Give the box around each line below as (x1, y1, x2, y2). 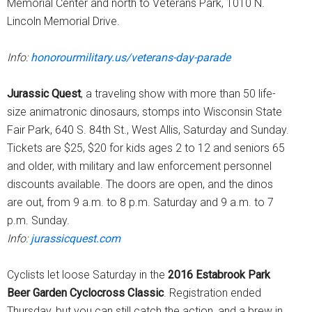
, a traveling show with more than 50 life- (81, 86, 276, 100)
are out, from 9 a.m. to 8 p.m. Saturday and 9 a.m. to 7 (7, 195, 274, 209)
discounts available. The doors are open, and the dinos (7, 177, 273, 191)
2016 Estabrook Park (168, 267, 270, 281)
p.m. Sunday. (7, 213, 70, 227)
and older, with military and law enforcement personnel (7, 159, 272, 173)
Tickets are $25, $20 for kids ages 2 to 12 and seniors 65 (7, 141, 285, 155)
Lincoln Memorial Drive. (7, 14, 120, 28)
